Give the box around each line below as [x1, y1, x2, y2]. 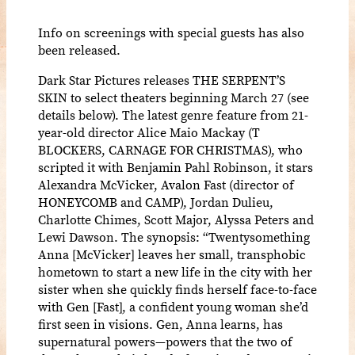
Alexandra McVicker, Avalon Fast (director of [38, 175, 294, 193]
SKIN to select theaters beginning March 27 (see [38, 88, 309, 106]
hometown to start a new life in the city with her [38, 262, 312, 281]
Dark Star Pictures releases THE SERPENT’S [38, 71, 285, 89]
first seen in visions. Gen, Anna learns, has [38, 315, 283, 333]
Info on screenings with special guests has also [38, 23, 304, 41]
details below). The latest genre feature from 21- [38, 105, 308, 124]
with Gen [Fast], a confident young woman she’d [38, 297, 308, 315]
